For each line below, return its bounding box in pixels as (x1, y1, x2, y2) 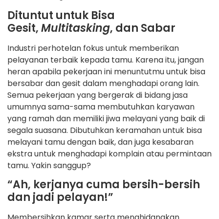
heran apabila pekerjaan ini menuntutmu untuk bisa (7, 66, 205, 77)
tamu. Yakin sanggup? (7, 159, 91, 171)
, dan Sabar (110, 20, 175, 36)
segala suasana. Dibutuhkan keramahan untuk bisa (7, 124, 202, 136)
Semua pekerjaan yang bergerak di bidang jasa (7, 89, 188, 101)
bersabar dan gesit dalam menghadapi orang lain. (7, 77, 199, 89)
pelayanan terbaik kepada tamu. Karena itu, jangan (7, 54, 204, 66)
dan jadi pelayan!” (7, 190, 113, 205)
